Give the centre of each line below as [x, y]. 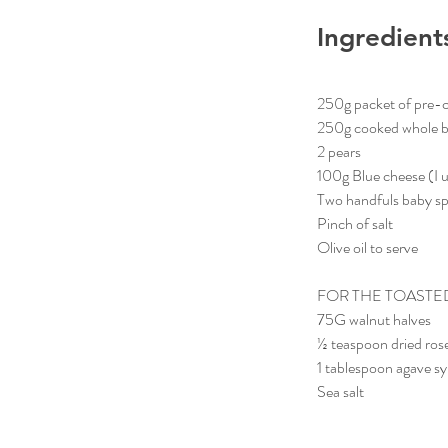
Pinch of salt [355, 223]
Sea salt [340, 391]
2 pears [339, 151]
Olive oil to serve [367, 247]
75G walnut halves [374, 319]
